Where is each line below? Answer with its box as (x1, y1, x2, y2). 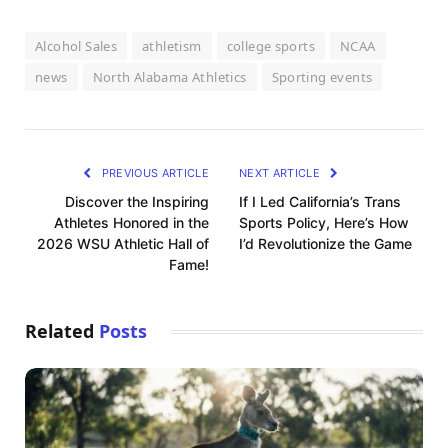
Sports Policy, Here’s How (239, 214, 409, 232)
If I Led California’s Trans (239, 193, 401, 211)
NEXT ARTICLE (239, 166, 324, 181)
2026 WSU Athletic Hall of (37, 235, 209, 253)
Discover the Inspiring (65, 193, 209, 211)
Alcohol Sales (35, 37, 118, 56)
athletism (142, 37, 202, 56)
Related (25, 319, 99, 344)
